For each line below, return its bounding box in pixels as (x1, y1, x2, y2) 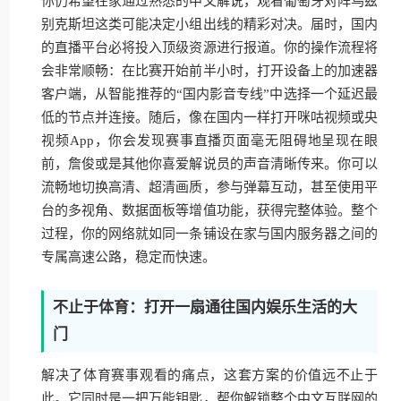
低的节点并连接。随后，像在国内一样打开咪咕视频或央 (41, 110, 378, 124)
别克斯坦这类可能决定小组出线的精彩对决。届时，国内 (41, 17, 378, 31)
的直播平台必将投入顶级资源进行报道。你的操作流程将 (41, 40, 378, 55)
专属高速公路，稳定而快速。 (41, 250, 216, 264)
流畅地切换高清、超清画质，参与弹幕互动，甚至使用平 (41, 180, 378, 194)
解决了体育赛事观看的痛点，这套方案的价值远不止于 (41, 368, 378, 382)
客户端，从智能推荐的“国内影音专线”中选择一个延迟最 (41, 87, 378, 101)
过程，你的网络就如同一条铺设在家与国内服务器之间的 (41, 226, 378, 241)
